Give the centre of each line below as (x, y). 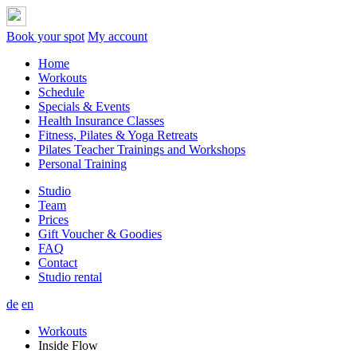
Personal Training (82, 164)
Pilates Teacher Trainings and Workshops (142, 149)
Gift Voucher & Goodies (100, 234)
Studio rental (70, 277)
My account (118, 36)
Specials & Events (84, 106)
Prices (53, 220)
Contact (58, 263)
